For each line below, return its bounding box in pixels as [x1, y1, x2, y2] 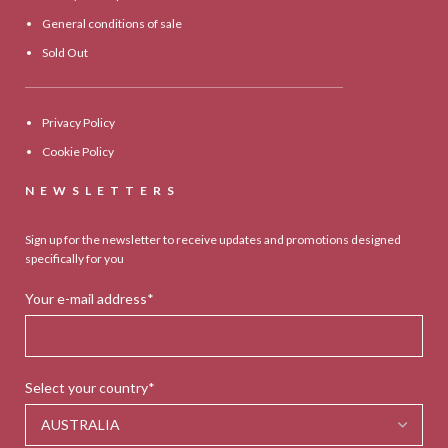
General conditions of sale [42, 15, 183, 31]
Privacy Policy [42, 114, 116, 130]
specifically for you [25, 250, 125, 266]
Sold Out [42, 44, 89, 60]
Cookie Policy [42, 143, 115, 159]
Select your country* [25, 378, 156, 396]
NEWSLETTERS [25, 182, 181, 198]
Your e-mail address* [25, 289, 155, 307]
